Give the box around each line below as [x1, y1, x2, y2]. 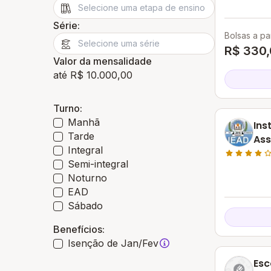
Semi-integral [68, 158, 128, 170]
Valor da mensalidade [53, 55, 152, 67]
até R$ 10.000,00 [53, 69, 132, 81]
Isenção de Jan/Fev [68, 237, 158, 249]
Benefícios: [53, 223, 105, 235]
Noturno [68, 172, 107, 184]
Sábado [68, 200, 103, 212]
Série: [53, 19, 80, 31]
